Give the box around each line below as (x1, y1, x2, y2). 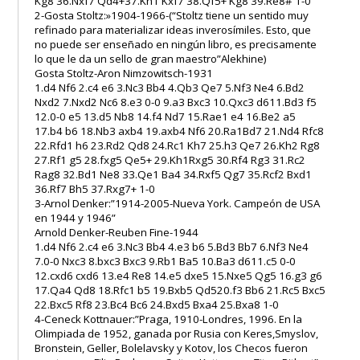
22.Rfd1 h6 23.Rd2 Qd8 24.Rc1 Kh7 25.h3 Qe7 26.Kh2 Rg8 (35, 137, 321, 153)
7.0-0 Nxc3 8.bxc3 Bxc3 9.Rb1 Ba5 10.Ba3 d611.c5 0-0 (35, 253, 297, 268)
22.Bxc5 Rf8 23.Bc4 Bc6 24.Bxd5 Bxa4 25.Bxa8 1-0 (35, 297, 280, 312)
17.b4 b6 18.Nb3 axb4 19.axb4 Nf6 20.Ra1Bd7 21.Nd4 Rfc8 (35, 123, 325, 138)
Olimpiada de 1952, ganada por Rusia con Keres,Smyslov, (35, 325, 319, 341)
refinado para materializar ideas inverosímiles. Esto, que (35, 22, 312, 37)
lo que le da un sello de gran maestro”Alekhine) (35, 51, 268, 66)
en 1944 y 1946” (35, 210, 117, 225)
